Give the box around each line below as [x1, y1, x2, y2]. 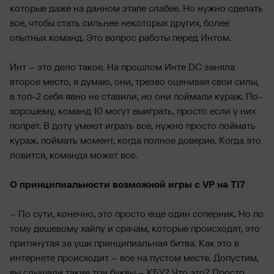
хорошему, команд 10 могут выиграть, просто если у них [10, 105, 256, 117]
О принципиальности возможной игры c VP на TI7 [10, 178, 245, 190]
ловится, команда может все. [10, 149, 137, 161]
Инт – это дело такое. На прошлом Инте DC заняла [10, 61, 235, 73]
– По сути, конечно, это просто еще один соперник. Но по [10, 207, 264, 220]
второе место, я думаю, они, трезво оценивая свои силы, [10, 75, 259, 87]
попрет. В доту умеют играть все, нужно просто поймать [10, 119, 256, 131]
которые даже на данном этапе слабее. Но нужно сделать [10, 2, 263, 14]
